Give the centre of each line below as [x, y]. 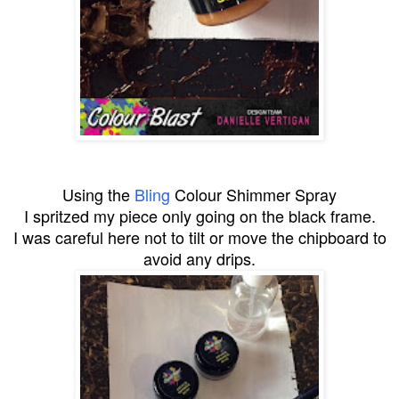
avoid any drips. [199, 258]
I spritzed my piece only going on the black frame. [199, 215]
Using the [98, 194]
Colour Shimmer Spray [253, 194]
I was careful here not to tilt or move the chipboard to [199, 236]
